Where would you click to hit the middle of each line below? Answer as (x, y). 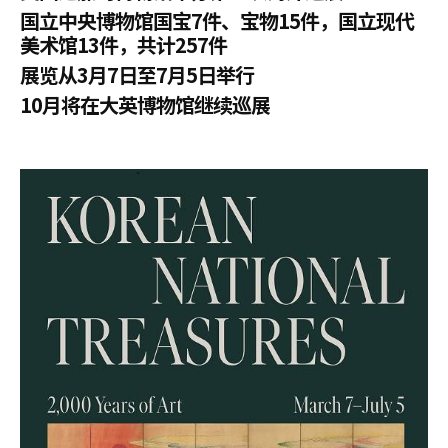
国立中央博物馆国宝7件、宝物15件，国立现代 (217, 20)
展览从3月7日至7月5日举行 (137, 74)
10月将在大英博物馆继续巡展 (145, 104)
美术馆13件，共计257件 (123, 44)
